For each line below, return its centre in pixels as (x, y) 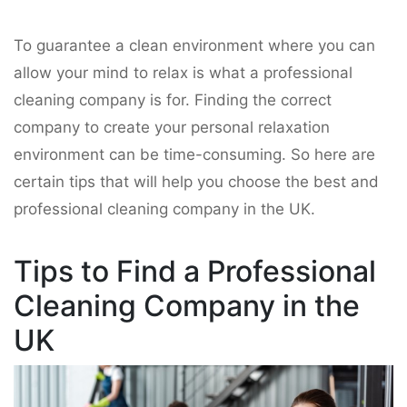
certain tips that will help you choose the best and (196, 181)
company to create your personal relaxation (172, 127)
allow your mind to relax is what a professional (183, 72)
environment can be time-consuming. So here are (194, 154)
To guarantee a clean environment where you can (194, 45)
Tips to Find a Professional (195, 271)
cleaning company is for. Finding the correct (173, 99)
